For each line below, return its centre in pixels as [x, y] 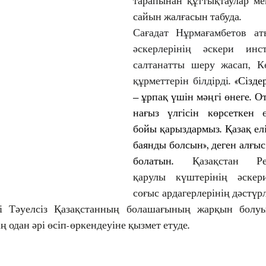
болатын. [163, 161]
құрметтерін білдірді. [182, 80]
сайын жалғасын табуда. [187, 16]
